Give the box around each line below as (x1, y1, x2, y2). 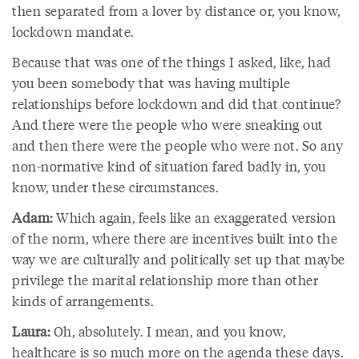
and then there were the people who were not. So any (12, 135, 344, 155)
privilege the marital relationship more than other (12, 270, 318, 289)
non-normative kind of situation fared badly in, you (12, 156, 326, 175)
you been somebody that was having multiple (12, 73, 290, 92)
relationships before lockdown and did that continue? (12, 94, 341, 113)
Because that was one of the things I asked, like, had (12, 52, 332, 71)
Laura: (12, 321, 50, 341)
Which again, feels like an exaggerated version (52, 208, 336, 227)
